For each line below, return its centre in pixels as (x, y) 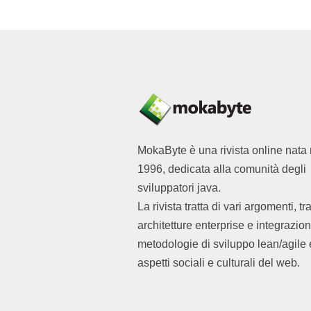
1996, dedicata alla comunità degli (222, 169)
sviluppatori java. (179, 187)
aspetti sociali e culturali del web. (219, 262)
